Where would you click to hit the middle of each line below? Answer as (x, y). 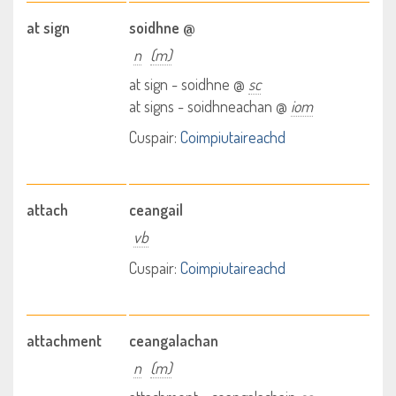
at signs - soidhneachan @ (210, 106)
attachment (64, 340)
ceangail (156, 209)
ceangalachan (174, 340)
